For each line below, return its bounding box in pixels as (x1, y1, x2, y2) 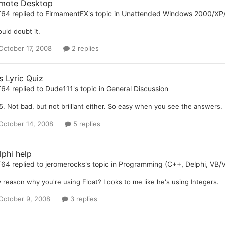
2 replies (69, 44, 99, 52)
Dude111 (45, 84, 73, 93)
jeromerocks (45, 160, 85, 169)
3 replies (68, 195, 97, 203)
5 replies (71, 119, 100, 128)
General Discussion (106, 84, 168, 93)
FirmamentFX (45, 9, 88, 18)
